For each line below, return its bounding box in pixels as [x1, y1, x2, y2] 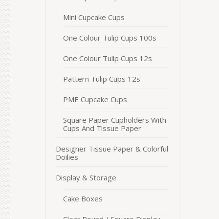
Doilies [56, 152, 78, 162]
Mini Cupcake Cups [63, 12, 125, 22]
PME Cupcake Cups [63, 94, 127, 104]
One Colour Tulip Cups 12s [63, 53, 152, 63]
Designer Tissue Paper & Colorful [56, 144, 168, 153]
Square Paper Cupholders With [63, 115, 166, 125]
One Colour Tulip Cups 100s [63, 33, 156, 43]
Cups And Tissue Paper [63, 123, 141, 133]
